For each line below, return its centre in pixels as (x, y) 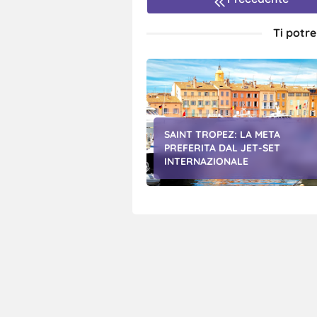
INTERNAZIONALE (206, 162)
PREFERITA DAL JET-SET (222, 148)
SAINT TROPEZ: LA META (222, 135)
